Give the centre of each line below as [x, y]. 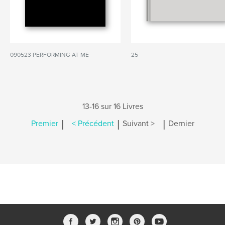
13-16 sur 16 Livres [113, 106]
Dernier [181, 124]
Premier [44, 124]
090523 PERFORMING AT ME [49, 55]
